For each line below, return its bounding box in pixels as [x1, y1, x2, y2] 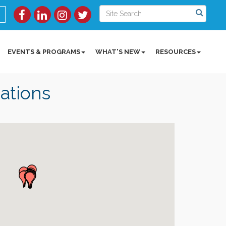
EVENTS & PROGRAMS [8, 48, 81, 55]
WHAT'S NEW [95, 48, 141, 55]
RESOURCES [155, 48, 196, 55]
